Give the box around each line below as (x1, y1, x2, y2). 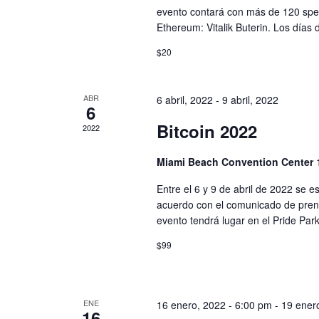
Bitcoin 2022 (156, 119, 257, 143)
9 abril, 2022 (221, 93, 278, 107)
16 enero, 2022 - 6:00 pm (156, 298, 272, 312)
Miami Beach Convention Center (156, 155, 316, 169)
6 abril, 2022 (156, 93, 213, 107)
